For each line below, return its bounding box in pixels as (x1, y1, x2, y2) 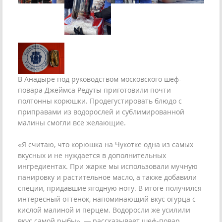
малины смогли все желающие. (18, 117, 126, 127)
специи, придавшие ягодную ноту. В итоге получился (18, 183, 202, 193)
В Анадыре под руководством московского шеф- (18, 74, 181, 84)
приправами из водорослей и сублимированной (18, 107, 184, 116)
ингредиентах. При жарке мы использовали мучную (18, 161, 198, 171)
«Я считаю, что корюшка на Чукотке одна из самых (18, 139, 193, 149)
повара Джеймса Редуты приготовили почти (18, 85, 171, 95)
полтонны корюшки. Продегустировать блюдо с (18, 96, 182, 106)
